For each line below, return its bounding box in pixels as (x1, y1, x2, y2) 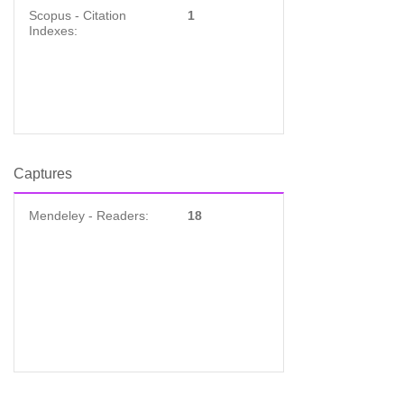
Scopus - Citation (29, 8, 126, 23)
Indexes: (29, 23, 78, 38)
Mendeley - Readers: (29, 208, 149, 223)
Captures (14, 166, 72, 181)
